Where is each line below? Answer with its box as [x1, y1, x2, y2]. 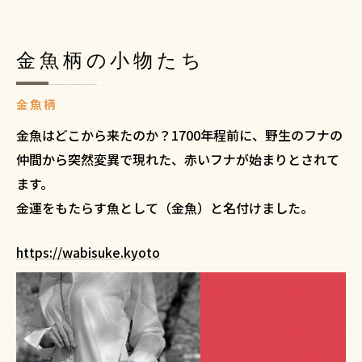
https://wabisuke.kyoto [16, 242, 160, 262]
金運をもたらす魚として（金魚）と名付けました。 [16, 198, 314, 217]
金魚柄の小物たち [16, 46, 205, 73]
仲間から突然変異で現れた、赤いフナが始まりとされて [16, 149, 339, 169]
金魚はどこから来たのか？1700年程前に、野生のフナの [16, 125, 343, 145]
